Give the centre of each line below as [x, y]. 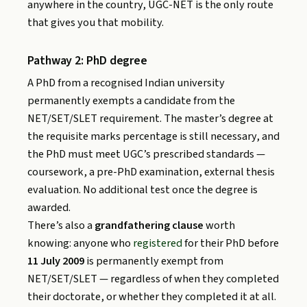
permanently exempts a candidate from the [131, 101]
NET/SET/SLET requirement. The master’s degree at [150, 119]
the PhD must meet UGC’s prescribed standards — [146, 155]
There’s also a [61, 226]
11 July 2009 [56, 261]
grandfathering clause [149, 226]
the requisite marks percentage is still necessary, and [153, 137]
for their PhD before [231, 244]
